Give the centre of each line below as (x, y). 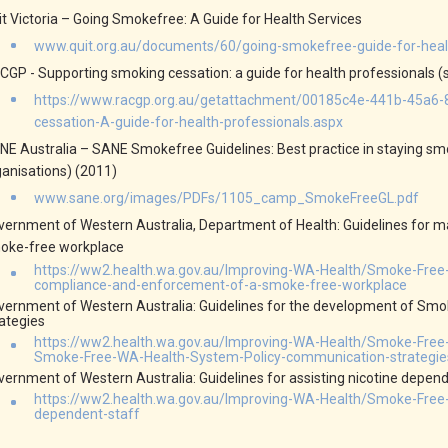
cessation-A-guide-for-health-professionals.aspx (188, 122)
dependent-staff (87, 414)
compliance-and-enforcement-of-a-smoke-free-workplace (220, 285)
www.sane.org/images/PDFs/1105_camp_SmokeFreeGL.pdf (226, 198)
